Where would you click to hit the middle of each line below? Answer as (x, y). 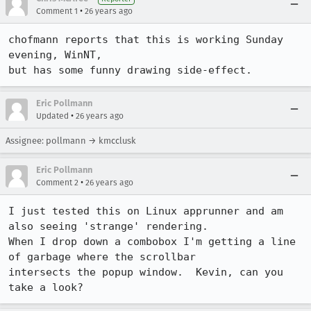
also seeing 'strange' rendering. (108, 226)
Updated (52, 116)
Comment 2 (57, 183)
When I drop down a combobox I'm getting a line (152, 242)
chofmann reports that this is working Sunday (146, 40)
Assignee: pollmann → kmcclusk (71, 141)
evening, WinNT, (55, 55)
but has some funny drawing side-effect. (130, 70)
